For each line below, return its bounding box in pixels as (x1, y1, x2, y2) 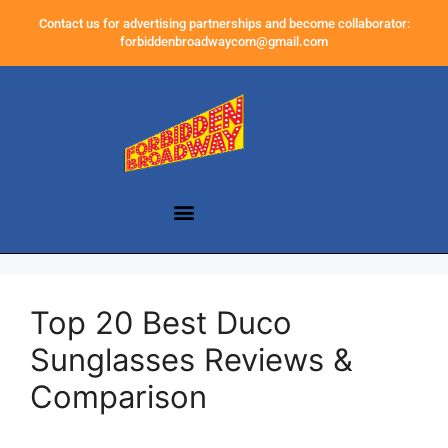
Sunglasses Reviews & (30, 341, 353, 379)
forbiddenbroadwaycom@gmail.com (120, 34, 328, 49)
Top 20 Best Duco (30, 304, 292, 342)
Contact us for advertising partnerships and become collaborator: (38, 16, 410, 31)
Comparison (30, 378, 207, 416)
